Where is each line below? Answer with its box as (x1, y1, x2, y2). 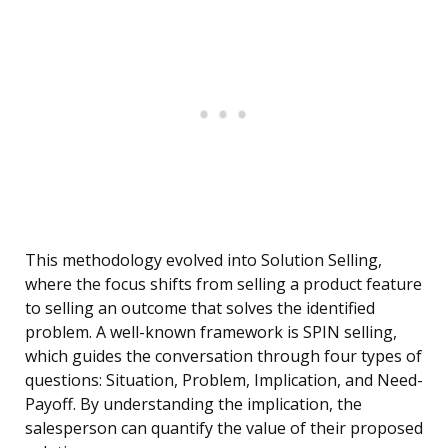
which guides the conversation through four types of (25, 345, 422, 368)
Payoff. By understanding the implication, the (25, 393, 362, 416)
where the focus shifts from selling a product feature (25, 273, 422, 296)
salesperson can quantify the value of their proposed (25, 417, 423, 440)
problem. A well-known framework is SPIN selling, (25, 321, 397, 344)
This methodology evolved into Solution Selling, (25, 249, 382, 272)
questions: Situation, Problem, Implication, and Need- (25, 369, 423, 392)
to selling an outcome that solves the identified (25, 297, 375, 320)
